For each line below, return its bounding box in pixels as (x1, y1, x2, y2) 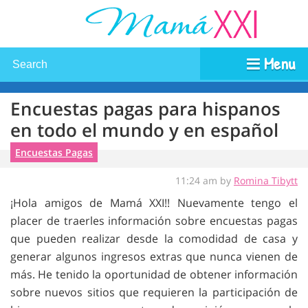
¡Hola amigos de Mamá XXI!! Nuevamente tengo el (10, 195, 298, 211)
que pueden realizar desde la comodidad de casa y (10, 231, 298, 247)
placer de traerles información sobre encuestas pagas (10, 213, 298, 229)
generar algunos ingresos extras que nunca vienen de (10, 249, 298, 265)
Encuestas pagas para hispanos (10, 96, 280, 121)
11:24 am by (175, 174, 234, 188)
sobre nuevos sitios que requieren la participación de (10, 285, 298, 300)
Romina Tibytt (234, 174, 298, 188)
